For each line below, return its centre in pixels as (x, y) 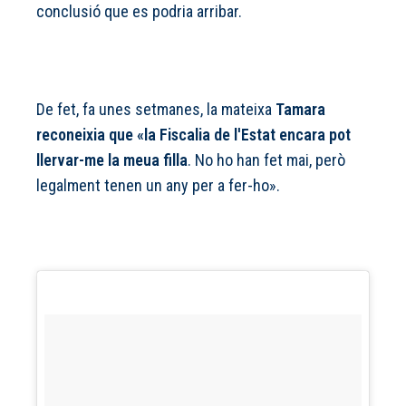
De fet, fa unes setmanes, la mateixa (156, 110)
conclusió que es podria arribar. (141, 12)
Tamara (300, 110)
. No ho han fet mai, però (266, 160)
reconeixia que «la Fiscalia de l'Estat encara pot (193, 135)
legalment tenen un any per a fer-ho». (160, 186)
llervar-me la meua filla (112, 160)
